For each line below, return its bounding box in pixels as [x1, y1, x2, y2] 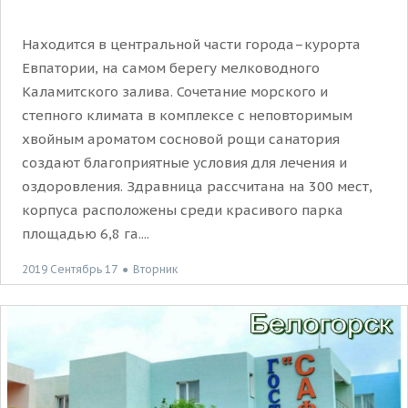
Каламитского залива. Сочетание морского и [22, 82, 328, 100]
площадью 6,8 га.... [22, 224, 149, 242]
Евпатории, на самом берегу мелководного [22, 58, 320, 76]
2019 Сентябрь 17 [22, 261, 117, 276]
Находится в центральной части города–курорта [22, 35, 361, 53]
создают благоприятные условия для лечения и [22, 153, 347, 171]
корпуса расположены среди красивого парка [22, 200, 343, 219]
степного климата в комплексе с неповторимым [22, 106, 352, 124]
